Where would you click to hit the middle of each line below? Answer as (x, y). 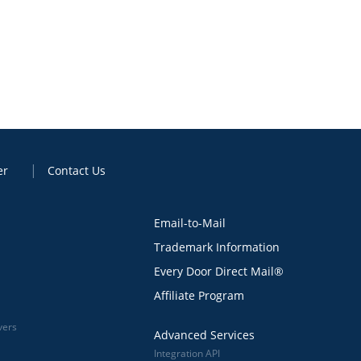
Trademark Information (216, 247)
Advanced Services (204, 335)
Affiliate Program (199, 295)
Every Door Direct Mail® (218, 271)
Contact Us (76, 170)
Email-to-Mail (189, 223)
